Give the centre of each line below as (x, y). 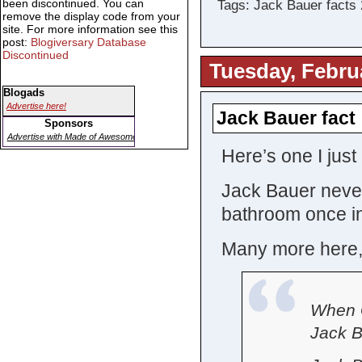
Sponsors (69, 124)
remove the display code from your (91, 17)
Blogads (24, 93)
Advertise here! (36, 106)
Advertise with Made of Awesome (72, 137)
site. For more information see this (90, 29)
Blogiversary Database (88, 42)
